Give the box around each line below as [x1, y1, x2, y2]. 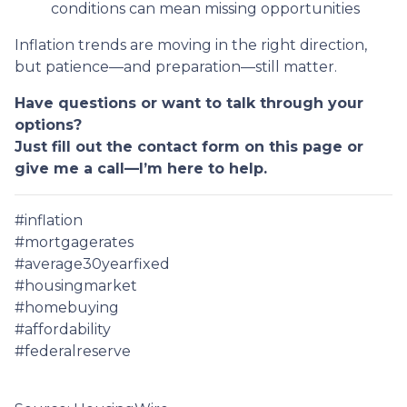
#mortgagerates [15, 233, 134, 251]
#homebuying [15, 298, 119, 316]
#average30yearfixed [15, 254, 170, 273]
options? [15, 115, 82, 134]
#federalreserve [15, 342, 131, 360]
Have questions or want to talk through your [15, 94, 363, 112]
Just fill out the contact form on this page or [15, 137, 363, 155]
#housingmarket [15, 276, 137, 294]
